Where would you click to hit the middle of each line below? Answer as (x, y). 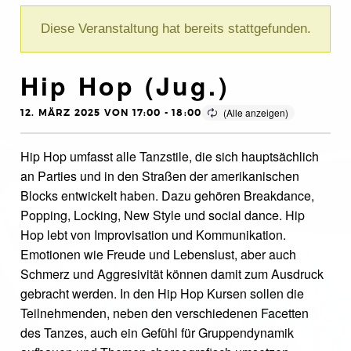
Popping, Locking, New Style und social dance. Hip (163, 215)
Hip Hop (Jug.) (125, 85)
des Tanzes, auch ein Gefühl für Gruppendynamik (157, 333)
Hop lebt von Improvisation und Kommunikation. (153, 235)
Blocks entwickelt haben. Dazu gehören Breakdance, (167, 195)
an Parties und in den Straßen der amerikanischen (160, 176)
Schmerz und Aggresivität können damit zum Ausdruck (172, 274)
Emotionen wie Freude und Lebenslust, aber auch (158, 254)
